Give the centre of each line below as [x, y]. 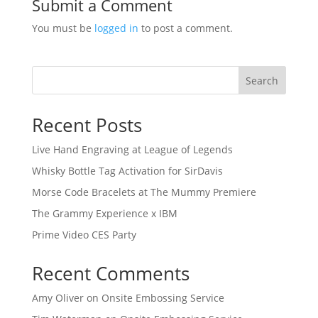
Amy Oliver [57, 298]
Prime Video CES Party [84, 235]
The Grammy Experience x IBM [104, 214]
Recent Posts [87, 125]
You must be [63, 28]
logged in [116, 28]
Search [262, 80]
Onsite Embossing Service [163, 298]
